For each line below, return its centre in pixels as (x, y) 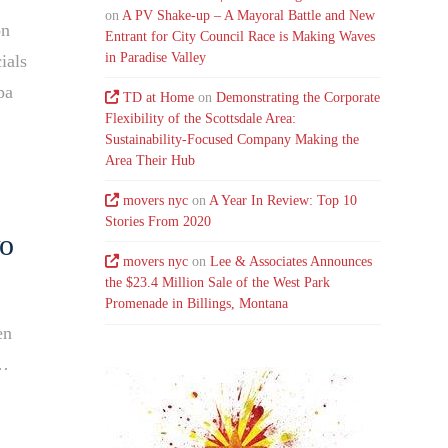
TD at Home (159, 98)
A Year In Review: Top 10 (283, 201)
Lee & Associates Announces (291, 262)
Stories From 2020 (158, 222)
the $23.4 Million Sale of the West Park (218, 283)
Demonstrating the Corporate (298, 98)
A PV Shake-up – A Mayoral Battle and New (249, 15)
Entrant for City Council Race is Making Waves (240, 36)
